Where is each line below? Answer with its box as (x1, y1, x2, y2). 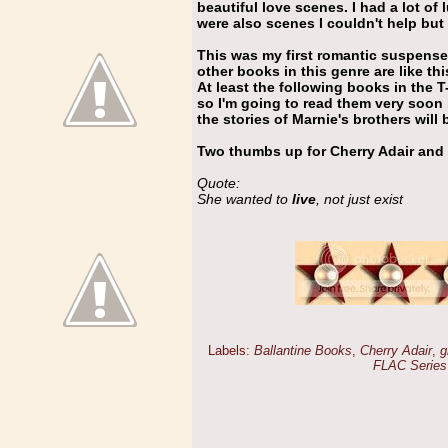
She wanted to (197, 191, 292, 208)
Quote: (197, 175, 240, 192)
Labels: (208, 343, 254, 359)
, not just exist (316, 191, 403, 208)
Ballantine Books (254, 343, 352, 359)
